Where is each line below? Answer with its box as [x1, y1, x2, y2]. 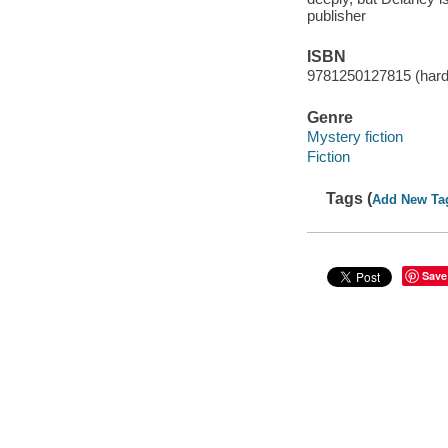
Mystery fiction [306, 128, 403, 146]
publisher [306, 6, 366, 24]
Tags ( [326, 189, 373, 207]
